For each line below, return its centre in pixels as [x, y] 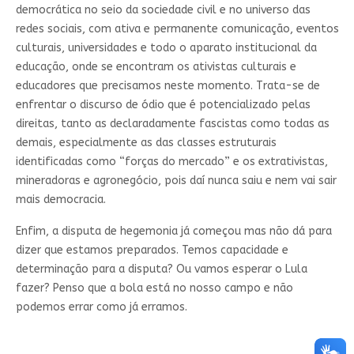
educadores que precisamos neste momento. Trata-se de [168, 85]
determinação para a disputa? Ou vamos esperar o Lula [161, 269]
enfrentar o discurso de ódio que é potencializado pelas [163, 104]
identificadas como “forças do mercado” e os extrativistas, [171, 161]
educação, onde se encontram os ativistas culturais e [156, 66]
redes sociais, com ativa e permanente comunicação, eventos [177, 28]
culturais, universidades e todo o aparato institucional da [166, 47]
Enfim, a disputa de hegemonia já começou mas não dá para [173, 231]
